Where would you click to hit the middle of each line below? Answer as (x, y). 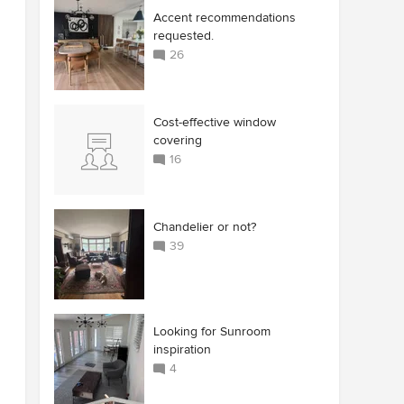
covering (178, 140)
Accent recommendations (225, 18)
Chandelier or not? (205, 227)
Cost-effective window (215, 122)
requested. (184, 36)
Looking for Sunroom (212, 331)
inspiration (182, 349)
